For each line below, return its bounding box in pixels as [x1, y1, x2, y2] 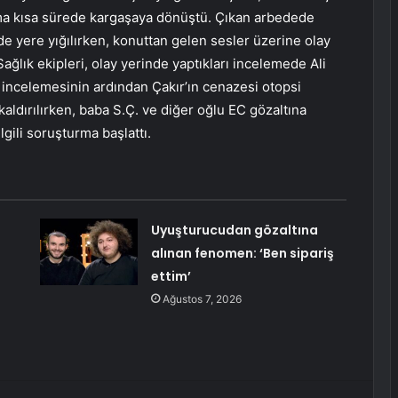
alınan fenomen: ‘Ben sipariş [150, 244, 334, 263]
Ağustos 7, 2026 [162, 292, 242, 306]
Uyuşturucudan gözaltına [150, 221, 318, 240]
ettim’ [150, 267, 191, 286]
